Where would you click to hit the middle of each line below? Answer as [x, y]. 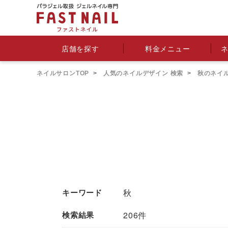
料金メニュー [167, 48]
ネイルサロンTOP [63, 73]
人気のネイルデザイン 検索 [142, 73]
